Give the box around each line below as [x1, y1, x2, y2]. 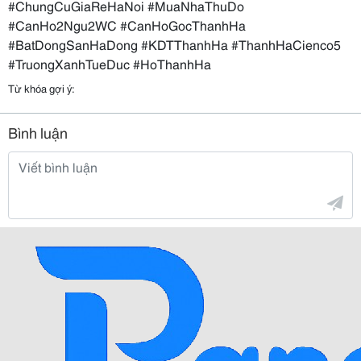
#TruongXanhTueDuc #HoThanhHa [8, 54, 211, 73]
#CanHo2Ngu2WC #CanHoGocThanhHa [8, 15, 246, 34]
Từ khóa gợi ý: [8, 81, 75, 95]
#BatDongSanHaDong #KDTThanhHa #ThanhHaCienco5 [8, 35, 341, 53]
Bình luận [8, 122, 68, 143]
